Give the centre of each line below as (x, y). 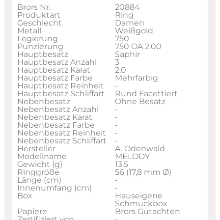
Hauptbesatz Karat (54, 70)
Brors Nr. (34, 7)
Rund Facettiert (146, 93)
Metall (29, 30)
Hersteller (36, 148)
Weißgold (134, 30)
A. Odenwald (140, 148)
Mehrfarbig (137, 78)
